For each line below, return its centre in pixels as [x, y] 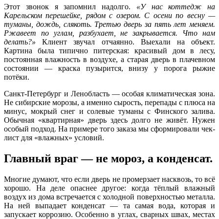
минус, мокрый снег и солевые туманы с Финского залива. [109, 111]
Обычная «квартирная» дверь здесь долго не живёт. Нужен [109, 120]
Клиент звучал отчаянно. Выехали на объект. [125, 42]
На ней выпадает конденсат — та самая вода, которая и [109, 205]
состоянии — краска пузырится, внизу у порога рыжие [109, 68]
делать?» [20, 42]
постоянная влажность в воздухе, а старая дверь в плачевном [109, 59]
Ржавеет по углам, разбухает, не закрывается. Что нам [109, 33]
